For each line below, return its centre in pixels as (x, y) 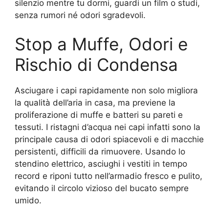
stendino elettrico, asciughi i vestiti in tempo (101, 164)
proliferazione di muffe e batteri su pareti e (99, 115)
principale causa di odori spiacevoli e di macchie (109, 139)
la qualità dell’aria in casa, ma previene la (95, 103)
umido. (28, 200)
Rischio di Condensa (96, 65)
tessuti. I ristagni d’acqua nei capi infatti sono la (108, 127)
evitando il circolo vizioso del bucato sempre (102, 188)
